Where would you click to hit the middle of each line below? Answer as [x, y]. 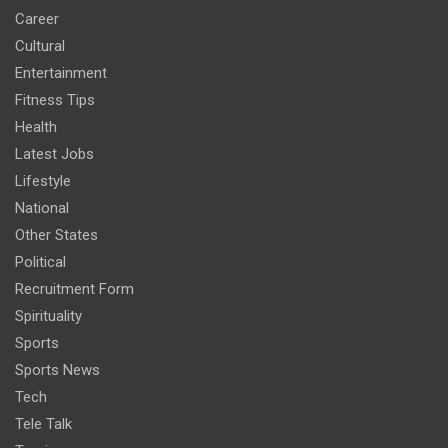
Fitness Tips [55, 99]
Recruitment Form [74, 288]
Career [37, 18]
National [42, 207]
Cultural [40, 45]
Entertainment [61, 72]
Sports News [57, 369]
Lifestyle [43, 180]
